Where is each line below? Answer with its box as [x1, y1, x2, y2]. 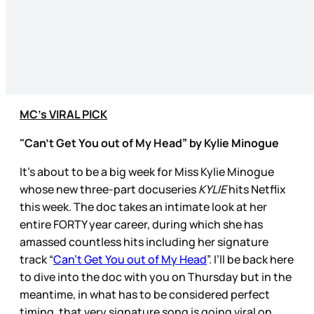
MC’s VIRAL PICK [20, 107, 107, 123]
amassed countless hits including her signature [20, 234, 268, 250]
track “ [20, 252, 53, 268]
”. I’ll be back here [207, 252, 294, 268]
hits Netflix [228, 182, 286, 198]
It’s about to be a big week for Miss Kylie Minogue [20, 164, 274, 180]
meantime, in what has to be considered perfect [20, 287, 270, 303]
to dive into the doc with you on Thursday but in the [20, 269, 292, 285]
